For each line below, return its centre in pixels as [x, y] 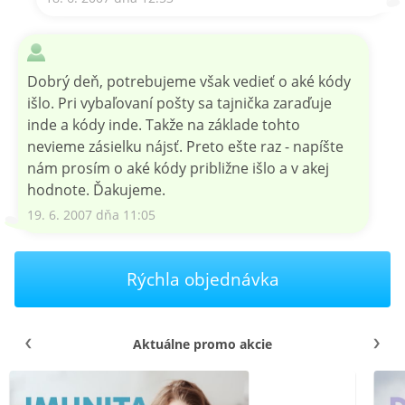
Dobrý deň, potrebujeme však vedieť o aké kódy [189, 81]
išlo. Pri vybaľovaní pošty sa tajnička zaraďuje [179, 103]
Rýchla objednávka [202, 278]
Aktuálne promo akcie [202, 344]
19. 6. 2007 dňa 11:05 [91, 214]
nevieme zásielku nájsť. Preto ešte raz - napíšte [185, 146]
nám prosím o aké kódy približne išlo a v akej [178, 168]
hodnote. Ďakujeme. [96, 189]
